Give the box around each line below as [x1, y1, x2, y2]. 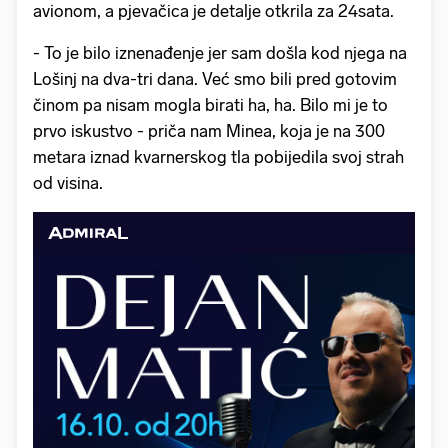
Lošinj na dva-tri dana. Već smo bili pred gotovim [33, 68, 397, 89]
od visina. [33, 172, 103, 193]
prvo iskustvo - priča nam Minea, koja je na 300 [33, 120, 385, 141]
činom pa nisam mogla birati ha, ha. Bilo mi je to [33, 94, 388, 115]
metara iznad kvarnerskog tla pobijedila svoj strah [33, 146, 404, 167]
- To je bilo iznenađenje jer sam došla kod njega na [33, 42, 407, 63]
